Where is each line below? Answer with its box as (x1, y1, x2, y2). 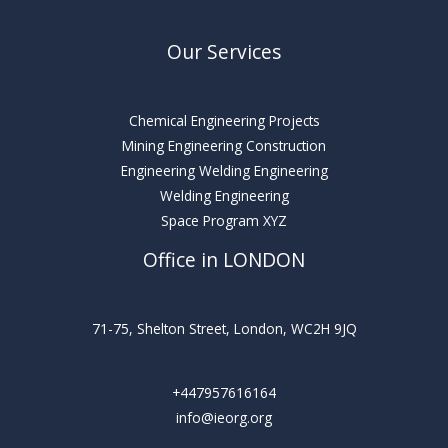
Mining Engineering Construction (122, 136, 326, 156)
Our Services (167, 38, 281, 65)
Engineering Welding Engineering (120, 161, 328, 181)
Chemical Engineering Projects (128, 111, 320, 131)
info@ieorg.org (176, 407, 272, 427)
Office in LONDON (143, 247, 305, 274)
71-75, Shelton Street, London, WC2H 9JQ (91, 319, 357, 339)
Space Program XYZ (161, 211, 287, 231)
